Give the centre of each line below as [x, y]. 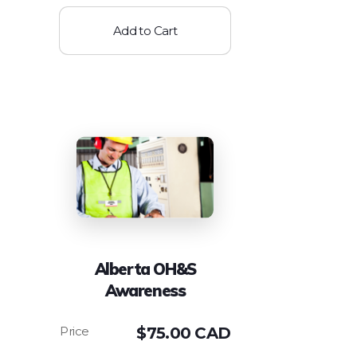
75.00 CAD [188, 333]
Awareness [145, 290]
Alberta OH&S [145, 269]
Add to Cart [145, 30]
